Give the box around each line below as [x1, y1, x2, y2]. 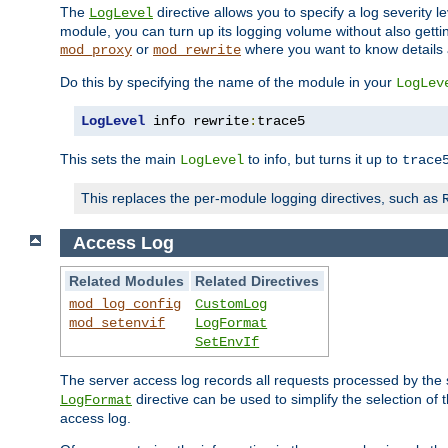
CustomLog [195, 296, 268, 313]
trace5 [257, 112, 305, 129]
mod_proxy [60, 41, 132, 58]
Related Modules [69, 273, 185, 290]
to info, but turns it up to [244, 150, 402, 167]
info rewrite [145, 112, 249, 129]
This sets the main [60, 150, 180, 167]
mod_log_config [69, 296, 182, 313]
